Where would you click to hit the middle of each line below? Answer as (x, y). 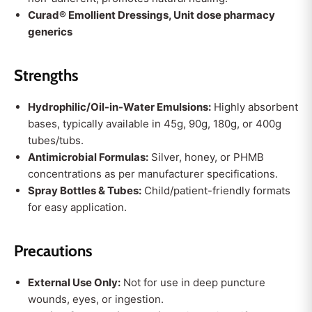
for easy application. (77, 207)
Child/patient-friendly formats (216, 190)
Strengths (46, 75)
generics (50, 32)
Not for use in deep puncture (193, 282)
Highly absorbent (255, 107)
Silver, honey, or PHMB (206, 157)
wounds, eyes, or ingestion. (96, 299)
